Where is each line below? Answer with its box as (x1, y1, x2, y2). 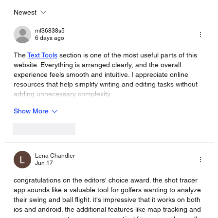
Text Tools (27, 51, 58, 59)
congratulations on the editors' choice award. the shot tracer (14, 176, 200, 184)
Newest (14, 8, 37, 16)
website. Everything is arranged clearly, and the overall (14, 60, 183, 69)
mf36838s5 (35, 27, 65, 34)
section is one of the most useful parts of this (57, 51, 200, 59)
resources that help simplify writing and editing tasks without (14, 80, 200, 88)
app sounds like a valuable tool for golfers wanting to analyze (14, 185, 203, 194)
